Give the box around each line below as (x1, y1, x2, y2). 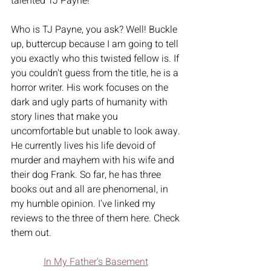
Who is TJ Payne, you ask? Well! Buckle (11, 22, 180, 37)
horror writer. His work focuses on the (11, 80, 171, 95)
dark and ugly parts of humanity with (11, 94, 170, 109)
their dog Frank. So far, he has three (11, 167, 163, 182)
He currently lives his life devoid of (11, 138, 158, 153)
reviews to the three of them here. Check (11, 211, 182, 226)
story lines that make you (11, 109, 120, 124)
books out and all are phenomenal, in (11, 181, 171, 197)
